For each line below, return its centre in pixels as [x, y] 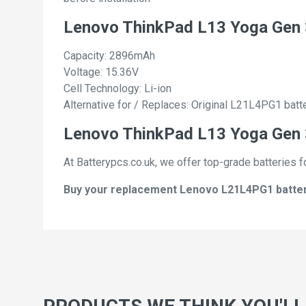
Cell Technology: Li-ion [117, 89]
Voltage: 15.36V [101, 72]
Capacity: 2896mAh [109, 56]
